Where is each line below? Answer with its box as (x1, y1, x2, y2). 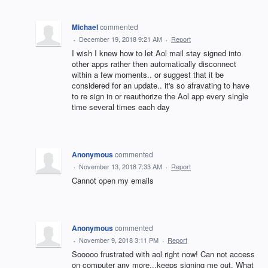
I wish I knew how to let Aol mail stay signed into (72, 47, 241, 59)
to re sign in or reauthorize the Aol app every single (72, 90, 248, 102)
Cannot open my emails (72, 175, 154, 187)
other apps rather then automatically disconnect (72, 58, 236, 70)
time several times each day (72, 101, 170, 113)
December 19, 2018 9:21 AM (79, 34, 162, 44)
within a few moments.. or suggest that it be (72, 69, 224, 81)
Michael (72, 22, 98, 33)
